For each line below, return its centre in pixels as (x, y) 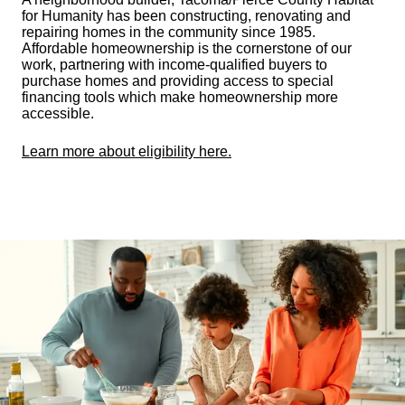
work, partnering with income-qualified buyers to (174, 64)
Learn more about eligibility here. (127, 151)
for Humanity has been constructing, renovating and (186, 15)
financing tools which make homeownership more (180, 97)
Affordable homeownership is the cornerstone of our (187, 48)
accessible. (58, 113)
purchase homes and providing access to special (178, 80)
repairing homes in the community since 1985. (169, 32)
